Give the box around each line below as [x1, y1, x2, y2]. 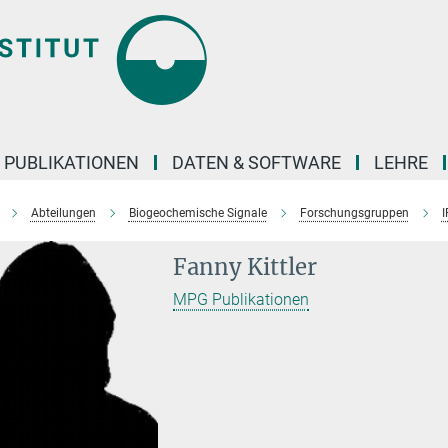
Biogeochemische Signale [128, 206, 267, 220]
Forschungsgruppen [299, 206, 409, 220]
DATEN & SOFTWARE [172, 152, 341, 173]
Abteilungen [30, 206, 96, 220]
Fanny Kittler [173, 253, 318, 281]
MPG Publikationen [173, 290, 310, 309]
